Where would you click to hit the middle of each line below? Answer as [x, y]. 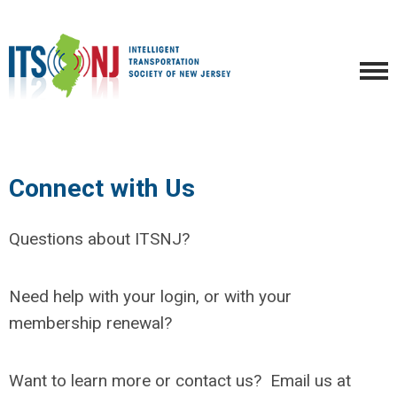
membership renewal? [90, 323]
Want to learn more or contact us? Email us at [180, 381]
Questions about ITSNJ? [99, 239]
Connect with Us [102, 188]
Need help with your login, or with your [150, 296]
